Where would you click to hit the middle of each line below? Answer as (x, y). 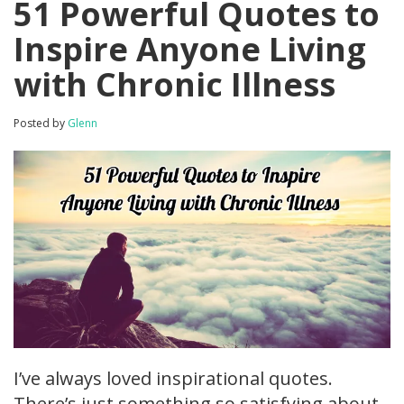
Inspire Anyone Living (190, 49)
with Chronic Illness (174, 84)
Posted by (41, 123)
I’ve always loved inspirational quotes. (173, 378)
